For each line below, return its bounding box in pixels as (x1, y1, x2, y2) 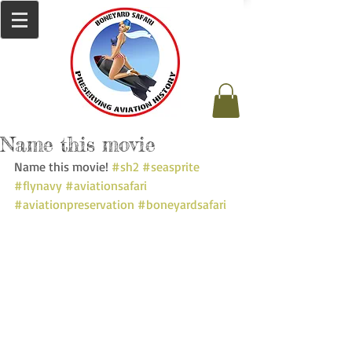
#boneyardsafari (137, 196, 226, 213)
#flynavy (14, 178, 62, 194)
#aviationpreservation (14, 196, 134, 213)
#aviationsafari (65, 178, 147, 194)
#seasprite (142, 159, 200, 175)
